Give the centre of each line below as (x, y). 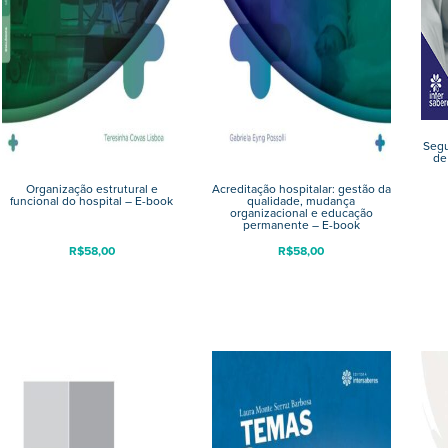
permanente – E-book (301, 224)
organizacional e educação (301, 212)
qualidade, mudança (301, 200)
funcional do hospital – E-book (92, 200)
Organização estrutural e (91, 188)
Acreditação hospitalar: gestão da (301, 188)
